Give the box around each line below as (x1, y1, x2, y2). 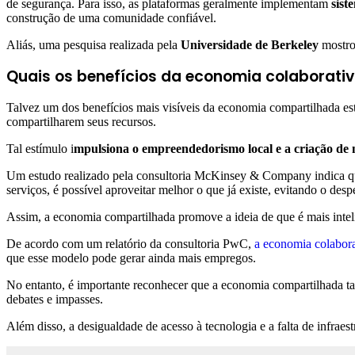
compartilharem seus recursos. (6, 114, 156, 128)
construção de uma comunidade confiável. (6, 10, 216, 25)
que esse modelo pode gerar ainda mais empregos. (6, 250, 256, 265)
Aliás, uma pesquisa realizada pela (6, 37, 181, 52)
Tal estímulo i (6, 141, 74, 155)
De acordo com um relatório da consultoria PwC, (6, 236, 254, 250)
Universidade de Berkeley (181, 37, 319, 52)
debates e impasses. (6, 292, 103, 306)
